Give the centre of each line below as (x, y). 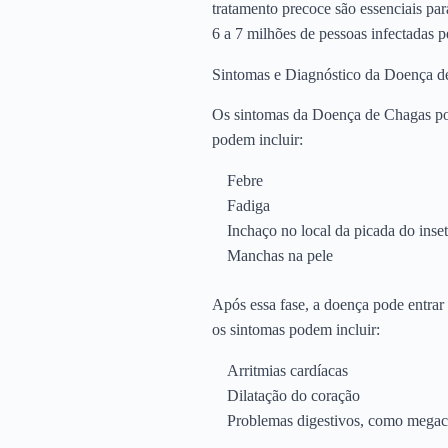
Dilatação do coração (293, 395)
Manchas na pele (280, 255)
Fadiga (248, 205)
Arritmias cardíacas (287, 370)
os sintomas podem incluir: (296, 329)
